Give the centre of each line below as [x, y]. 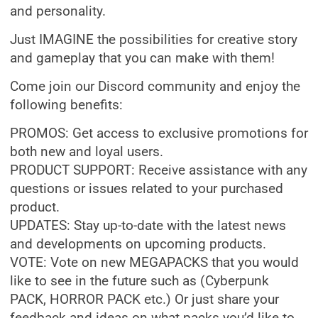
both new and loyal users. [87, 152]
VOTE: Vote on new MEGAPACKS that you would [154, 263]
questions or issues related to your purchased [147, 189]
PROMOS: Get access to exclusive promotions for [159, 133]
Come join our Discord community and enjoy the [155, 87]
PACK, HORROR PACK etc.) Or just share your [144, 300]
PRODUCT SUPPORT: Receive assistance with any [159, 170]
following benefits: [66, 105]
